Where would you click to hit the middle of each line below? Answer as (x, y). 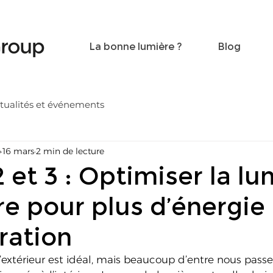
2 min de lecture (70, 151)
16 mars (18, 151)
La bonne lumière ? (136, 47)
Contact (222, 7)
